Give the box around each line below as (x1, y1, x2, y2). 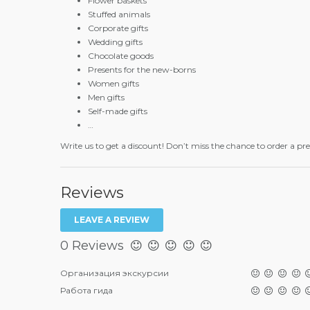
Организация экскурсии (60, 268, 169, 278)
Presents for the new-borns (88, 64, 196, 75)
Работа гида (60, 285, 113, 295)
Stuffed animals (88, 9, 150, 19)
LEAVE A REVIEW (74, 215, 149, 225)
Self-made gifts (88, 106, 147, 116)
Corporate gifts (88, 23, 148, 33)
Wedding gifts (88, 37, 143, 47)
